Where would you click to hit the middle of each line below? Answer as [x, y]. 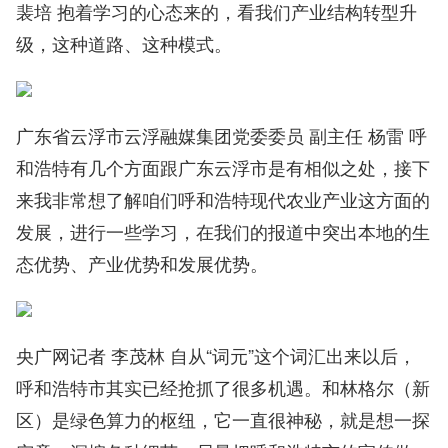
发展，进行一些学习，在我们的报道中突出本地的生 [223, 231]
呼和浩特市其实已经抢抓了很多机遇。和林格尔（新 [223, 387]
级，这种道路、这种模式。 [124, 43]
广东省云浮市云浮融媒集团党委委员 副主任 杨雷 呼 [221, 135]
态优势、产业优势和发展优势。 [142, 263]
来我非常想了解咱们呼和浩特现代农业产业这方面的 [223, 199]
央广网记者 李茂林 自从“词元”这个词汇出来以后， [216, 355]
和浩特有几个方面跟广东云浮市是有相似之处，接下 [223, 167]
